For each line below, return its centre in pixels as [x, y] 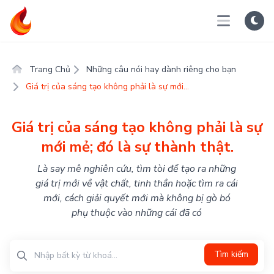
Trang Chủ [49, 69]
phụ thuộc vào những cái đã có [137, 213]
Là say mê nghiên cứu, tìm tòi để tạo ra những [137, 169]
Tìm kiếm [231, 254]
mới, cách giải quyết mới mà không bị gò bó [137, 198]
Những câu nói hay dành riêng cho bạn [161, 69]
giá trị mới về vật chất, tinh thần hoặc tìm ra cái [137, 183]
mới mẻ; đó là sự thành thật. [137, 147]
